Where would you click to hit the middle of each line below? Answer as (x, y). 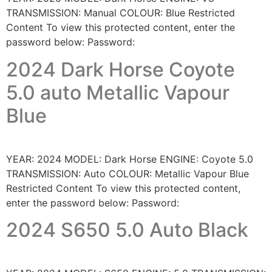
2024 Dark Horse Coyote (121, 69)
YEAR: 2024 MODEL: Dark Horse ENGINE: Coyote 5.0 (130, 159)
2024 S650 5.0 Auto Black (127, 230)
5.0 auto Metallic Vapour (118, 92)
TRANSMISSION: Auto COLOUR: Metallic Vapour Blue (127, 173)
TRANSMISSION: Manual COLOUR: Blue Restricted (121, 13)
